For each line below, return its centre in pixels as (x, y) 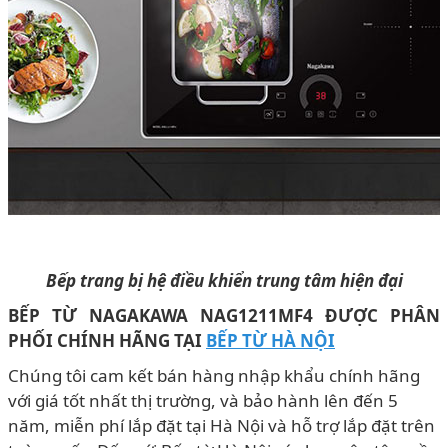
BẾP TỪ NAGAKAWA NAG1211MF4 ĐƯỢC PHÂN (224, 315)
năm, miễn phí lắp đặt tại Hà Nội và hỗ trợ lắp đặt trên (221, 425)
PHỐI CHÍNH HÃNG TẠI (107, 340)
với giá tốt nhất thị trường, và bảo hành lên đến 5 (203, 400)
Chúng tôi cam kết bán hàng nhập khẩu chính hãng (214, 375)
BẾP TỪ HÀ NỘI (270, 340)
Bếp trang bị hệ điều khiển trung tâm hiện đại (224, 280)
